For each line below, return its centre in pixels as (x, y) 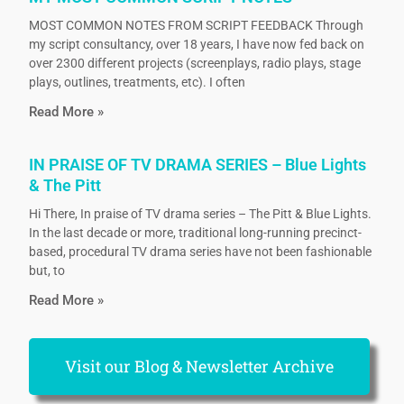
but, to (47, 271)
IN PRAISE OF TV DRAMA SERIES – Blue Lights (198, 165)
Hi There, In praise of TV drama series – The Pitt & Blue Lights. (201, 214)
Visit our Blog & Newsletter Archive (200, 367)
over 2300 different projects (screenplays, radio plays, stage (195, 64)
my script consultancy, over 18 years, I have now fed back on (197, 45)
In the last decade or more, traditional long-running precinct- (196, 233)
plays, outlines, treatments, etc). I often (138, 83)
